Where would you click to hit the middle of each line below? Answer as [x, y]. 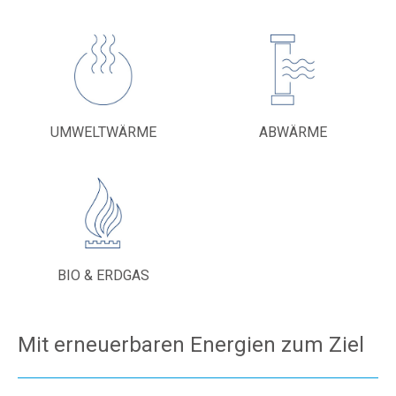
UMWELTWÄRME [103, 132]
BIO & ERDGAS [103, 275]
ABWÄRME [293, 132]
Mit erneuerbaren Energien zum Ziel [191, 345]
